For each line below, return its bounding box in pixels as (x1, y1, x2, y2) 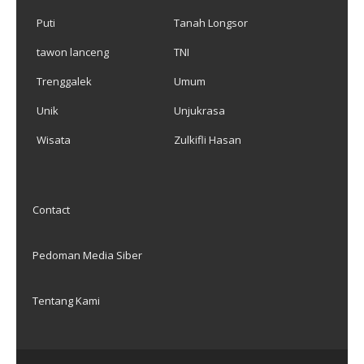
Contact (32, 201, 70, 217)
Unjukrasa (173, 102, 225, 118)
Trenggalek (37, 73, 92, 89)
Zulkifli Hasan (173, 132, 241, 147)
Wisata (37, 132, 71, 147)
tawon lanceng (37, 44, 109, 59)
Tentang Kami (32, 292, 100, 308)
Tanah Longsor (173, 15, 248, 30)
